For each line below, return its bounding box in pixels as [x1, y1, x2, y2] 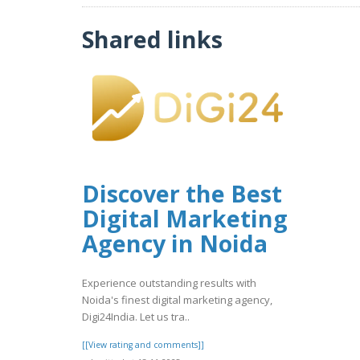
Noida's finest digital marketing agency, [82, 292, 272, 307]
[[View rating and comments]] [82, 338, 204, 350]
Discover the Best [82, 178, 282, 210]
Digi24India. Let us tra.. [82, 309, 190, 324]
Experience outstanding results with [82, 275, 256, 290]
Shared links [82, 22, 223, 55]
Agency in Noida [82, 227, 268, 260]
